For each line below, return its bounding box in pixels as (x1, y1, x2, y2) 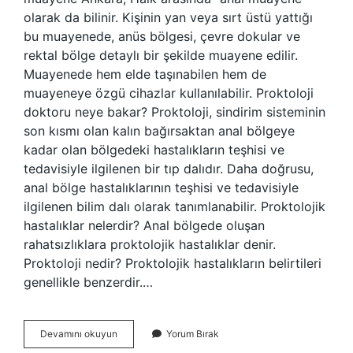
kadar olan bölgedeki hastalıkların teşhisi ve (24, 142, 284, 158)
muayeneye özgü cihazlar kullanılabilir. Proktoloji (24, 85, 314, 101)
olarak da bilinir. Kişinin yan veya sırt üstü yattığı (24, 9, 313, 25)
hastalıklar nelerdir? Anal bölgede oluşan (24, 217, 265, 233)
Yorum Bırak (166, 328, 219, 340)
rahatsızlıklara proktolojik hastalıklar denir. (24, 236, 276, 252)
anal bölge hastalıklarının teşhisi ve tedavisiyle (24, 180, 299, 195)
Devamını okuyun (40, 328, 117, 340)
